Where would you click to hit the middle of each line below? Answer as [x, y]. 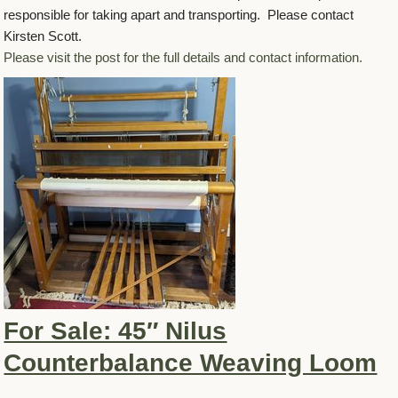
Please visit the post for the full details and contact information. [183, 57]
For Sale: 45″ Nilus [115, 330]
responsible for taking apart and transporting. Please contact [179, 14]
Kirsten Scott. [43, 36]
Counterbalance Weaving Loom [191, 362]
